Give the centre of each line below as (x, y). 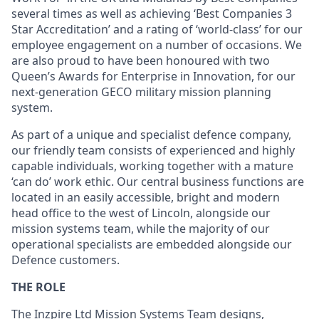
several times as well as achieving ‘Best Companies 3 (152, 14)
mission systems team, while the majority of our (141, 229)
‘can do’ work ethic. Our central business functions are (158, 182)
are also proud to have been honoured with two (141, 61)
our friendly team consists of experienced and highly (153, 150)
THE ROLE (38, 287)
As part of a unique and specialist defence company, (151, 135)
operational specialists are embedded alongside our (152, 244)
